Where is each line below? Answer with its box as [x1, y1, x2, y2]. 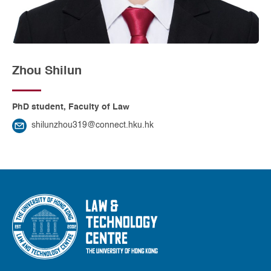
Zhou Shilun [12, 64, 82, 77]
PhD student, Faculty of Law [12, 103, 129, 111]
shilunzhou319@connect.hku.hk [31, 122, 154, 130]
